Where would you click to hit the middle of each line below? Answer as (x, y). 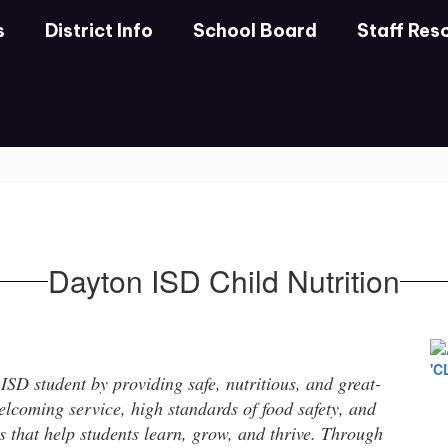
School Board (255, 30)
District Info (99, 30)
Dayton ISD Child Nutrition (224, 280)
